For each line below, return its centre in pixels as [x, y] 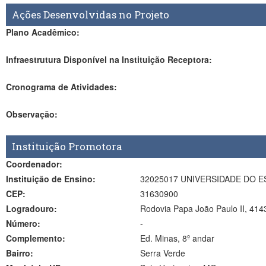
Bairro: [20, 253]
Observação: [32, 114]
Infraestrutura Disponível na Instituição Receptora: [109, 59]
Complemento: [36, 238]
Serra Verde [162, 253]
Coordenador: [34, 164]
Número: [23, 223]
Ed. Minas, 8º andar [177, 238]
